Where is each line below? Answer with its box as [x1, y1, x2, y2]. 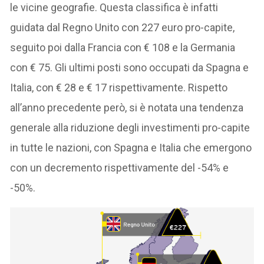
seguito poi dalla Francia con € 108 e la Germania [10, 41, 236, 54]
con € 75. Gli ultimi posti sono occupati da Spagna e [10, 61, 249, 74]
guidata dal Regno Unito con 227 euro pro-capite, [10, 21, 235, 34]
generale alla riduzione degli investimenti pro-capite [10, 121, 250, 134]
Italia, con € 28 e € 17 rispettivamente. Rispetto [10, 81, 228, 94]
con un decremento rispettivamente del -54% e [10, 161, 229, 174]
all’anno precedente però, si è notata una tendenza [10, 101, 244, 114]
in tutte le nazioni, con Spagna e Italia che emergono [10, 141, 252, 154]
